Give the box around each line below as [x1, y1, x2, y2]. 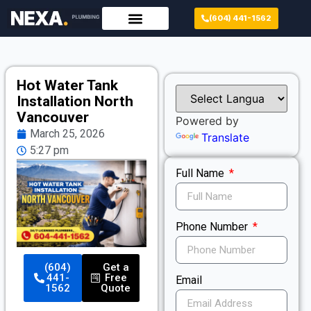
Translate [201, 131, 250, 144]
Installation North [17, 93, 133, 110]
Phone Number [176, 220, 251, 233]
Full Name [176, 167, 228, 180]
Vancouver [17, 109, 89, 126]
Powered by [176, 114, 239, 128]
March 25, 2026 [30, 127, 105, 140]
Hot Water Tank [17, 77, 118, 94]
